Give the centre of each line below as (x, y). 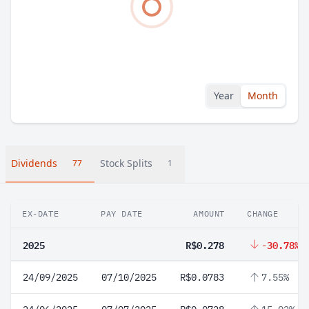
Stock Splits (126, 163)
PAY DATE (122, 213)
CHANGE (263, 213)
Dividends (34, 163)
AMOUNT (209, 213)
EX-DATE (41, 213)
